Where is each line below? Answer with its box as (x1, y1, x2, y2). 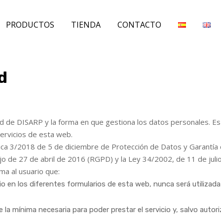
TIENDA (71, 19, 101, 30)
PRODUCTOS (5, 19, 54, 30)
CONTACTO (117, 19, 161, 30)
